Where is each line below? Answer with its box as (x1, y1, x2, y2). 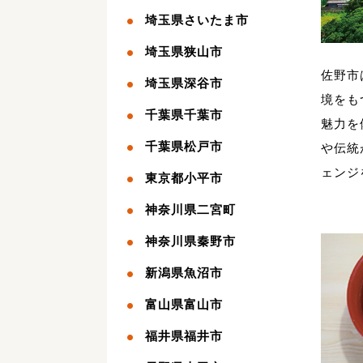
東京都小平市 (145, 171, 223, 185)
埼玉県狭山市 (145, 45, 223, 58)
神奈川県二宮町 (145, 203, 236, 216)
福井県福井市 (145, 329, 223, 343)
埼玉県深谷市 (145, 76, 223, 90)
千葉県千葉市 (145, 108, 223, 122)
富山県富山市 (145, 297, 223, 311)
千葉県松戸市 (145, 139, 223, 153)
